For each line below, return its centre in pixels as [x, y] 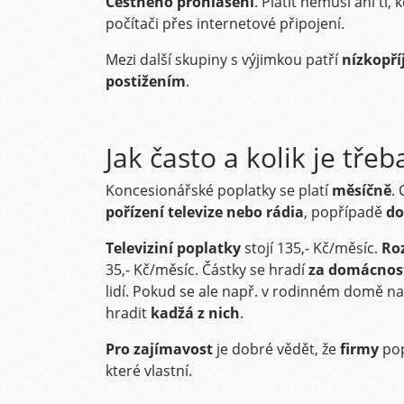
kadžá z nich [195, 313]
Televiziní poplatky [173, 248]
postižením [146, 81]
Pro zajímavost [161, 349]
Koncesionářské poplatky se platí [219, 190]
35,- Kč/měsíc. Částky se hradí [207, 270]
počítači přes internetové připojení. [225, 23]
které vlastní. [149, 371]
